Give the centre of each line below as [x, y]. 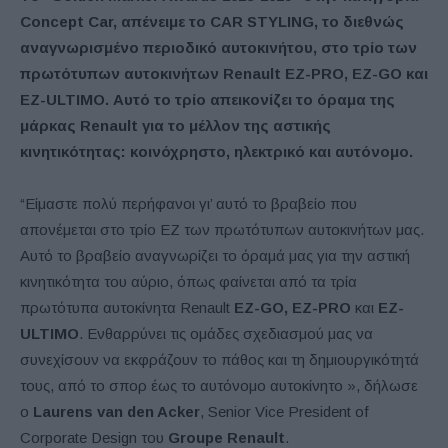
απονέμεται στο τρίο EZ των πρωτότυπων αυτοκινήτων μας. [222, 229]
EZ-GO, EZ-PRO [292, 307]
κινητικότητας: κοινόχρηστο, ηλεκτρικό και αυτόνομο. [216, 151]
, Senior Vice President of [284, 411]
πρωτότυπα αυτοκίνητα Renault [127, 307]
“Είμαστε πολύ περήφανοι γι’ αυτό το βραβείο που [188, 203]
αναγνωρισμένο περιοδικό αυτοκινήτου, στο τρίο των [218, 47]
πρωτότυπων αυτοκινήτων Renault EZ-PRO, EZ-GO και [224, 73]
